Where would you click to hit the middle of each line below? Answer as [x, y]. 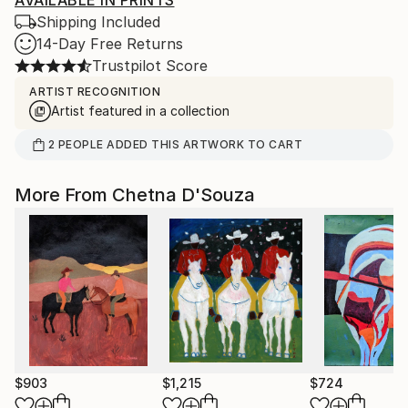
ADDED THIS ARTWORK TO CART [203, 144]
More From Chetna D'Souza [135, 195]
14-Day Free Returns [110, 44]
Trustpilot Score [150, 66]
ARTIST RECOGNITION [95, 92]
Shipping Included [98, 22]
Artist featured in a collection [140, 111]
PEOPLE [81, 144]
